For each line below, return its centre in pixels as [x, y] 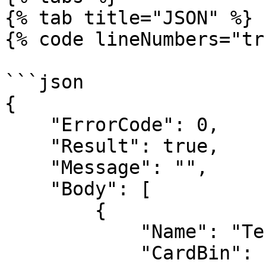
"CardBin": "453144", [72, 253]
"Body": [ [27, 189]
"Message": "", [27, 167]
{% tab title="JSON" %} [129, 18]
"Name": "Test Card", [72, 232]
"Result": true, [27, 146]
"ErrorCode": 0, [27, 125]
